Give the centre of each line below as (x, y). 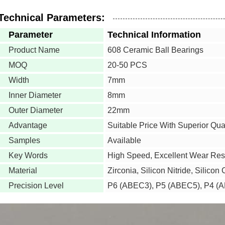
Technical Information (154, 35)
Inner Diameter (35, 95)
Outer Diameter (36, 110)
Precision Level (36, 186)
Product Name (34, 50)
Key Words (28, 155)
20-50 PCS (127, 65)
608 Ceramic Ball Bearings (155, 50)
